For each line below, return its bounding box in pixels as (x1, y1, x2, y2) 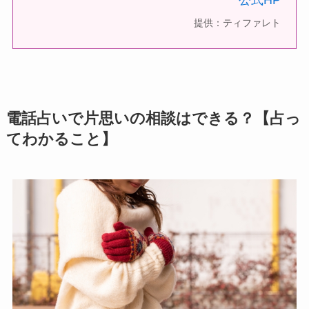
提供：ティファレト (193, 17, 281, 28)
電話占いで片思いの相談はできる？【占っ (6, 110, 301, 128)
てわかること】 (6, 131, 117, 148)
